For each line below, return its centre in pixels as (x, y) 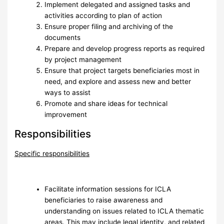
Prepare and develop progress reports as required (125, 48)
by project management (83, 59)
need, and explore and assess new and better (118, 81)
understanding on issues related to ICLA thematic (124, 211)
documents (63, 37)
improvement (66, 114)
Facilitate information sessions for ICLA (108, 189)
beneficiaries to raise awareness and (104, 200)
